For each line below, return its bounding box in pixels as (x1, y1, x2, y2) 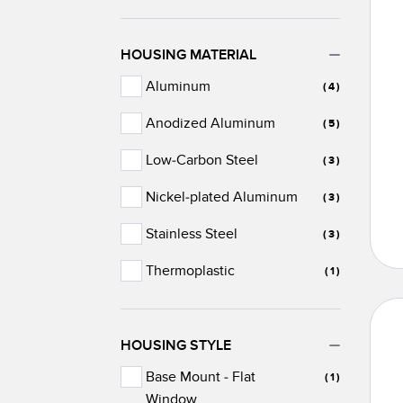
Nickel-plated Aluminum (146, 188, 299, 207)
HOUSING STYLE (121, 336, 232, 355)
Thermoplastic (146, 262, 236, 281)
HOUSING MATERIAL (121, 46, 257, 65)
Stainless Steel (146, 225, 238, 244)
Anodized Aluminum (146, 114, 276, 133)
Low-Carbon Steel (146, 151, 259, 170)
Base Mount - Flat (146, 368, 256, 387)
